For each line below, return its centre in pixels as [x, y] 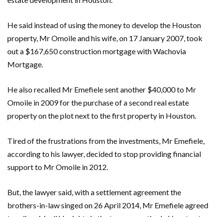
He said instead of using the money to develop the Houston [104, 25]
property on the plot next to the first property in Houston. [102, 115]
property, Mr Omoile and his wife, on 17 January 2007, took [105, 38]
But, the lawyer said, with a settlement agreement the [94, 192]
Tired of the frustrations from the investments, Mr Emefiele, [106, 140]
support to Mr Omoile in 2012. [58, 167]
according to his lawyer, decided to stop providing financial [104, 154]
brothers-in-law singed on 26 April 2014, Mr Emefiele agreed [108, 205]
